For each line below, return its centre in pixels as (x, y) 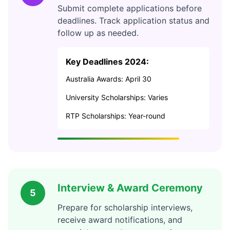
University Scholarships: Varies (117, 97)
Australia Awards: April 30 (109, 79)
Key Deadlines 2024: (107, 62)
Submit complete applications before (130, 8)
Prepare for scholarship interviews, (125, 207)
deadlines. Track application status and (133, 21)
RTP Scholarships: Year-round (116, 116)
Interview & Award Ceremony (130, 188)
